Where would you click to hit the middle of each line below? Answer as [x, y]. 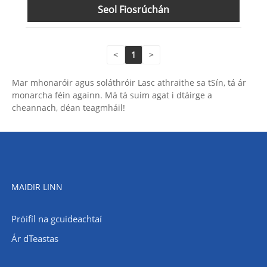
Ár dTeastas [35, 238]
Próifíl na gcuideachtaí [56, 218]
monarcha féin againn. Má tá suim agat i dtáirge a [112, 95]
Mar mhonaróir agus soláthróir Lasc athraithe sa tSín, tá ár [129, 82]
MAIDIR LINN [37, 187]
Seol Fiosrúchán [133, 10]
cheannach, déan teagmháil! [69, 107]
